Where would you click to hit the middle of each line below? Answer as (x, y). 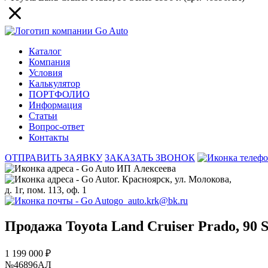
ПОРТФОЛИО (59, 94)
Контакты (49, 137)
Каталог (45, 51)
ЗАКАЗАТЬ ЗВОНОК (150, 157)
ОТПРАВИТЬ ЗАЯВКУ (54, 157)
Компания (49, 62)
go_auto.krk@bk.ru (151, 200)
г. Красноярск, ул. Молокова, (173, 179)
